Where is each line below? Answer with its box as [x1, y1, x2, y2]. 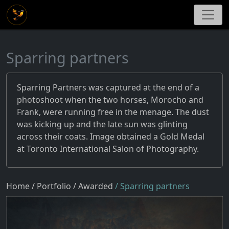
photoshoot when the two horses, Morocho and [17, 94, 203, 105]
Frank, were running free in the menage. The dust [17, 106, 209, 118]
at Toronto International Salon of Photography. [17, 143, 199, 154]
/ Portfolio [32, 180, 71, 192]
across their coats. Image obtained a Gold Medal [17, 131, 204, 142]
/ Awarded [73, 180, 115, 192]
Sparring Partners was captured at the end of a [17, 82, 199, 93]
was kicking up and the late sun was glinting [17, 119, 188, 130]
